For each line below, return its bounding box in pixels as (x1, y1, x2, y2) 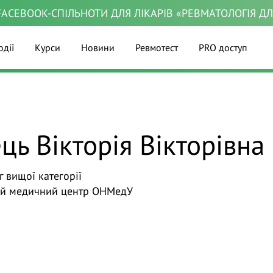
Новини (81, 41, 115, 54)
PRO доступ (199, 41, 248, 54)
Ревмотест (135, 41, 179, 54)
